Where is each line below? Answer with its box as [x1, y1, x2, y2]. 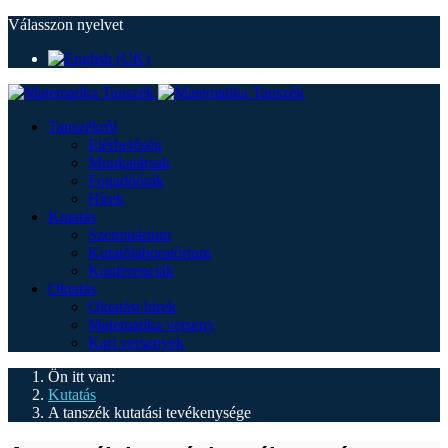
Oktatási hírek [88, 298, 176, 315]
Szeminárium [88, 226, 171, 243]
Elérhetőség [88, 136, 162, 153]
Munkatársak [88, 154, 170, 171]
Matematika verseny [88, 316, 215, 333]
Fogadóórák [88, 172, 164, 189]
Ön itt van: [48, 368, 123, 385]
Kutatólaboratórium [88, 244, 211, 261]
